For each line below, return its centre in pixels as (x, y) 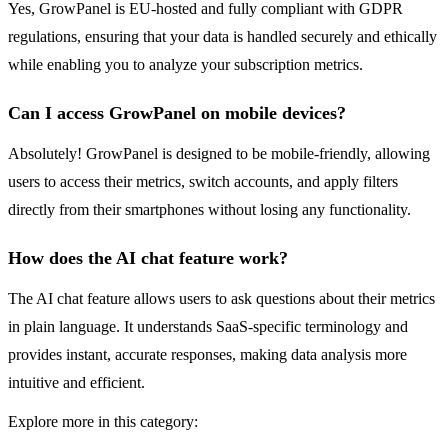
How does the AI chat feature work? (148, 258)
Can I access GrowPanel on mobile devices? (177, 113)
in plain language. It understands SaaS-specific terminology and (208, 327)
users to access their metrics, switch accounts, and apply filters (203, 182)
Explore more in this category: (103, 422)
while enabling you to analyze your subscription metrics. (185, 65)
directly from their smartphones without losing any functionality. (209, 210)
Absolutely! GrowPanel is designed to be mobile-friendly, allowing (219, 154)
